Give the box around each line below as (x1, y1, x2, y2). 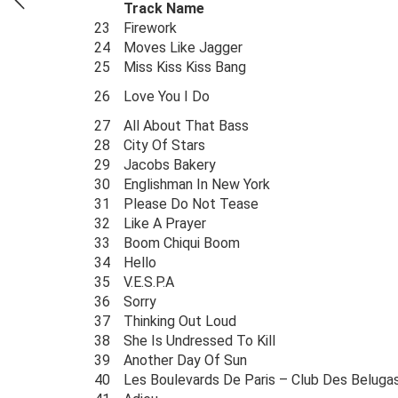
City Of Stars (123, 137, 205, 154)
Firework (123, 20, 177, 36)
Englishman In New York (123, 176, 270, 193)
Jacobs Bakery (123, 156, 216, 173)
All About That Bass (123, 117, 249, 134)
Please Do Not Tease (123, 195, 259, 212)
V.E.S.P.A (123, 274, 174, 291)
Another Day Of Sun (123, 352, 247, 369)
